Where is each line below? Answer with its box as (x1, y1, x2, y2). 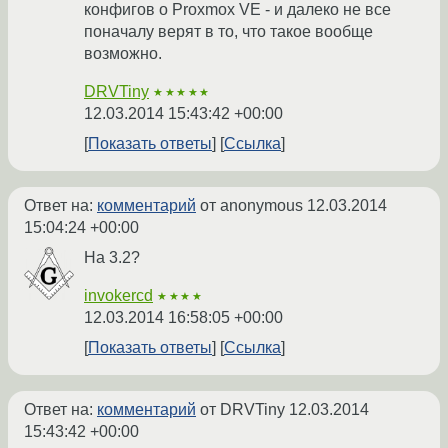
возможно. (84, 45, 162, 63)
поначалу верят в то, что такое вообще (84, 23, 373, 41)
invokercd (84, 287, 153, 305)
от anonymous (196, 197, 307, 215)
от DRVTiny (196, 401, 289, 419)
